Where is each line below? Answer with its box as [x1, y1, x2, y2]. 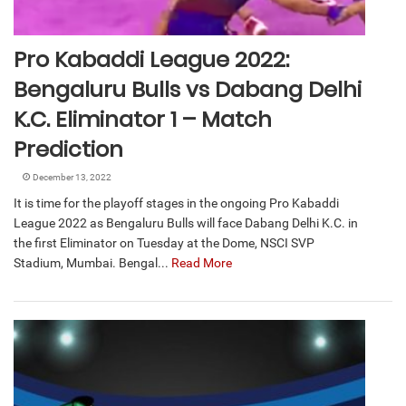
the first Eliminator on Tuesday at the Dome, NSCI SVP [14, 236, 314, 251]
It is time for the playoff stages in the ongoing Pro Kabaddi [14, 196, 339, 211]
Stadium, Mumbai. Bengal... [14, 256, 171, 271]
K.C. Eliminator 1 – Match [14, 104, 272, 135]
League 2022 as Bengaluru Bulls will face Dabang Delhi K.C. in [14, 216, 358, 231]
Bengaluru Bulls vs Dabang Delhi [14, 74, 362, 105]
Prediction [14, 134, 123, 165]
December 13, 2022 [31, 172, 115, 183]
